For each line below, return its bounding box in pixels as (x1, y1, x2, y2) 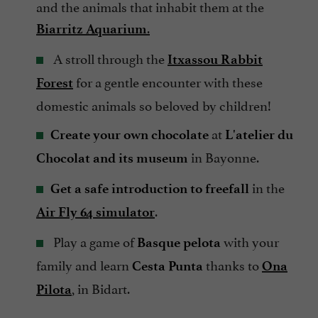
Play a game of (50, 231, 137, 251)
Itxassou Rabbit (168, 51, 263, 68)
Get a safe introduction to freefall (50, 180, 249, 197)
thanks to (203, 254, 262, 275)
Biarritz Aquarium (36, 21, 147, 38)
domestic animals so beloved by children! (36, 94, 271, 115)
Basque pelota (137, 234, 221, 251)
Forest (36, 75, 73, 92)
